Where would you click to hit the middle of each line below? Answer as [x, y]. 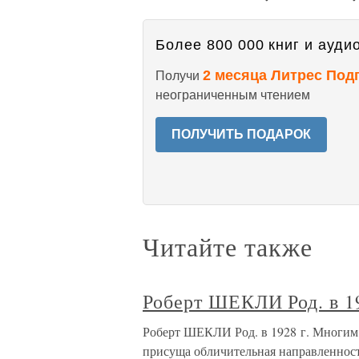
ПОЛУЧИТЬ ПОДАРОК [241, 134]
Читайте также [228, 246]
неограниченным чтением [233, 95]
